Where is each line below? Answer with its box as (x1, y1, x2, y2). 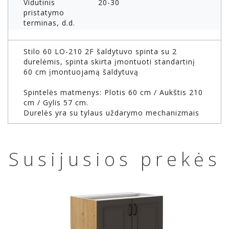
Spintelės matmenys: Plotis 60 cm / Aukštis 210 (24, 87, 203, 98)
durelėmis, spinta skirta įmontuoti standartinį (24, 57, 195, 67)
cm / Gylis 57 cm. (24, 98, 88, 108)
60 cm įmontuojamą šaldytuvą (24, 67, 139, 77)
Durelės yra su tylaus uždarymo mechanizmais (24, 108, 199, 118)
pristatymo (24, 8, 64, 18)
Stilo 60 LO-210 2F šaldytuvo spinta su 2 (24, 47, 177, 57)
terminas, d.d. (24, 18, 75, 28)
